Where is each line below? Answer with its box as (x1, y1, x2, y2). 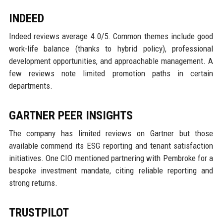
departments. (8, 81, 53, 91)
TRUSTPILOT (8, 206, 69, 220)
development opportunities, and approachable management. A (8, 56, 214, 66)
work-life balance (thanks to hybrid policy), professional (8, 44, 214, 54)
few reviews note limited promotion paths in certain (8, 68, 214, 79)
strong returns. (8, 178, 57, 188)
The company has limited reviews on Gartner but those (8, 128, 214, 139)
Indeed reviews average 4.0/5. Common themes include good (8, 31, 214, 42)
